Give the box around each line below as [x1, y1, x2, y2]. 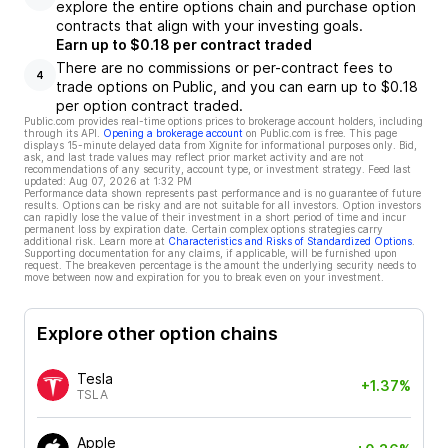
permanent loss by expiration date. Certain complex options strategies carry [24, 223, 383, 235]
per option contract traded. [56, 97, 243, 114]
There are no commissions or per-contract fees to [56, 59, 393, 76]
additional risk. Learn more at [24, 235, 165, 247]
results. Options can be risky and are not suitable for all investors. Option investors [24, 199, 421, 211]
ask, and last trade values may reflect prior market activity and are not [24, 151, 364, 163]
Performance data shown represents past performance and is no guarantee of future [24, 187, 421, 199]
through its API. [24, 127, 100, 139]
